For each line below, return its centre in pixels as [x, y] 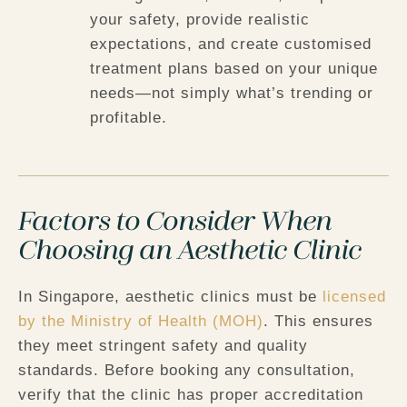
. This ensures [318, 321]
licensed [354, 296]
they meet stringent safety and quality [163, 345]
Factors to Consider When [175, 222]
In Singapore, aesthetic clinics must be [170, 296]
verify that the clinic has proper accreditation [191, 394]
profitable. [129, 118]
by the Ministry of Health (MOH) [141, 321]
